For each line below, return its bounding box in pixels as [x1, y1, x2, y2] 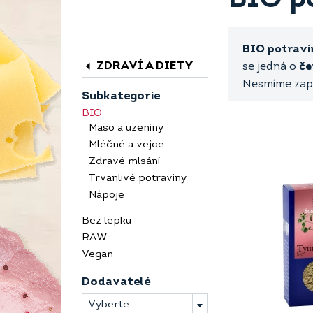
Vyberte [88, 300, 129, 310]
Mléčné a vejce [89, 140, 164, 150]
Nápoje [89, 190, 124, 201]
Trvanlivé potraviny [89, 173, 187, 184]
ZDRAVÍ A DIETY [94, 60, 194, 72]
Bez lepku [82, 216, 131, 226]
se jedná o [242, 61, 299, 73]
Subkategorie [82, 90, 160, 102]
